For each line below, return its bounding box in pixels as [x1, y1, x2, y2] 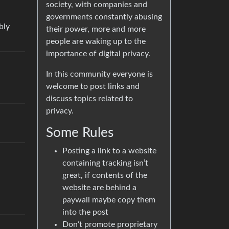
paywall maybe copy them [62, 196, 155, 204]
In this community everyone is [46, 70, 153, 78]
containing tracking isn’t [62, 159, 148, 167]
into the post [62, 208, 108, 216]
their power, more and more [46, 25, 146, 33]
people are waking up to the [46, 37, 146, 45]
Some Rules [46, 126, 113, 140]
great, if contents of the [62, 171, 147, 179]
